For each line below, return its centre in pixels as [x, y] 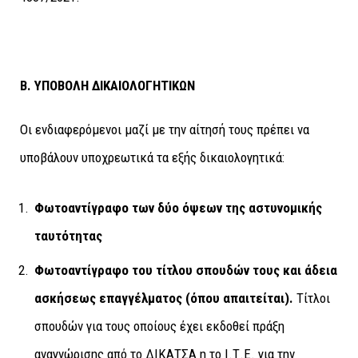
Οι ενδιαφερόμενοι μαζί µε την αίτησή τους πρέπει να [165, 129]
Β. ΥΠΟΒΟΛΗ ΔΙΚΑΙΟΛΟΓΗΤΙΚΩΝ [107, 85]
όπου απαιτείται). [242, 298]
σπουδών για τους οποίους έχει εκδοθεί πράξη [159, 326]
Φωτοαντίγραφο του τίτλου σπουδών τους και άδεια [186, 270]
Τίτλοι [312, 298]
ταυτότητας [68, 236]
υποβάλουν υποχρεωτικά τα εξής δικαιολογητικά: [152, 157]
